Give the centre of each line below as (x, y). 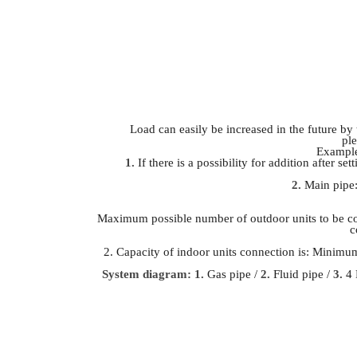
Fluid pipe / (302, 274)
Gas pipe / (233, 274)
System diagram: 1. (153, 274)
